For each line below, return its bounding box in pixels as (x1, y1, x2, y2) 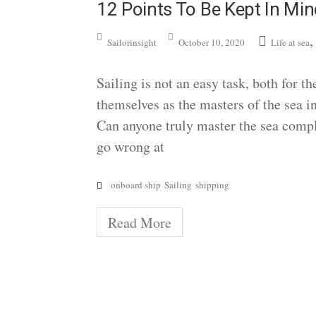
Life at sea (271, 35, 310, 49)
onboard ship (111, 178, 161, 191)
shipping (195, 178, 229, 191)
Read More (108, 212, 171, 232)
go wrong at (97, 136, 164, 156)
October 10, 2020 (178, 35, 245, 49)
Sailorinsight (107, 35, 157, 49)
